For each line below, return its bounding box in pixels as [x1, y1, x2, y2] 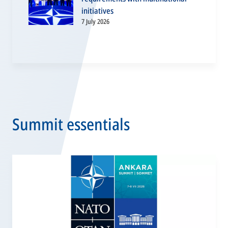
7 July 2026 [81, 17, 109, 26]
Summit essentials [12, 113, 130, 135]
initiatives [81, 5, 113, 16]
